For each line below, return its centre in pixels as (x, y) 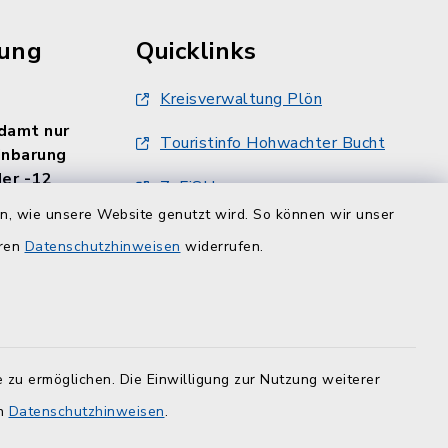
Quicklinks (196, 51)
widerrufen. (222, 246)
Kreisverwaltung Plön (241, 99)
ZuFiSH (187, 187)
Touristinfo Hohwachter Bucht (272, 143)
